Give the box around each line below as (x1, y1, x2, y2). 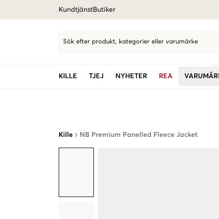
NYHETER (115, 73, 147, 80)
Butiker (93, 6, 115, 13)
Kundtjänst (59, 6, 93, 13)
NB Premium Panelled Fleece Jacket (80, 131, 197, 138)
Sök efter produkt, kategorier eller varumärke (63, 39, 198, 45)
